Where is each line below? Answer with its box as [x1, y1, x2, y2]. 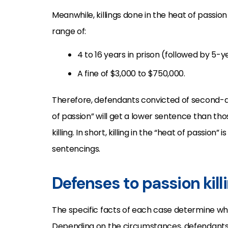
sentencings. [52, 143, 101, 155]
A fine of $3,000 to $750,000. [77, 68, 185, 80]
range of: [52, 25, 87, 37]
